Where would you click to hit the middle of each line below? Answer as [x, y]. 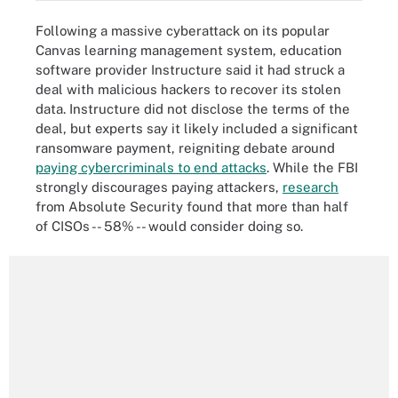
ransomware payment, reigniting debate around [185, 147]
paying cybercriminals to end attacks [151, 167]
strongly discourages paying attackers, [159, 187]
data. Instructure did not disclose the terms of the [193, 108]
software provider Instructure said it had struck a [190, 69]
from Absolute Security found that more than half [192, 206]
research [310, 187]
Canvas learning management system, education [189, 50]
